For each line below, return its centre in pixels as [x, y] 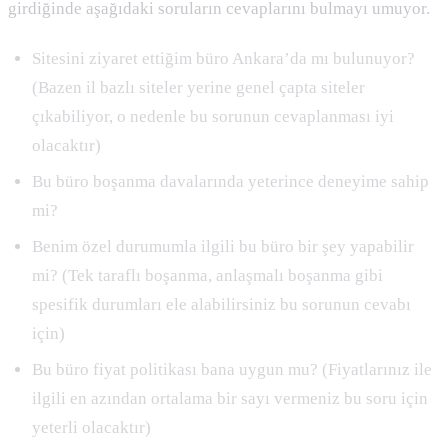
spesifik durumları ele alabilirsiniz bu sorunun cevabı [221, 304]
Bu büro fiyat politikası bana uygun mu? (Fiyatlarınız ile [232, 369]
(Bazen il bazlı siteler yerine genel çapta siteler [198, 88]
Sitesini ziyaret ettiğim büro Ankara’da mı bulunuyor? [223, 59]
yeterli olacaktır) [93, 427]
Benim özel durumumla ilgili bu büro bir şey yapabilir [223, 246]
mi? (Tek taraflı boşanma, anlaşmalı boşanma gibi [207, 275]
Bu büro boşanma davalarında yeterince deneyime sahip [230, 181]
